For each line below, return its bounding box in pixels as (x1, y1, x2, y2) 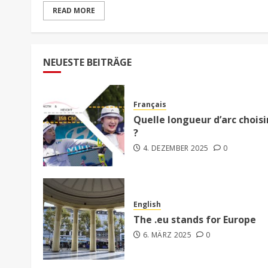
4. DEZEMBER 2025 (142, 143, 209, 154)
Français (133, 99, 166, 110)
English (133, 199, 161, 210)
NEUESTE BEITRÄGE (43, 55, 132, 69)
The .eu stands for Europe (133, 213, 256, 227)
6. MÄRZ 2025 (142, 230, 192, 240)
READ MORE (53, 5, 95, 16)
